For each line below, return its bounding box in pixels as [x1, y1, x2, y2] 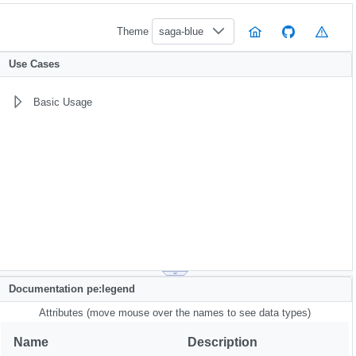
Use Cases [8, 58, 60, 71]
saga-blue [159, 25, 203, 37]
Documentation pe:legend [8, 283, 135, 296]
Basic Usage [33, 95, 92, 108]
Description [188, 335, 257, 349]
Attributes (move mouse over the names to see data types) [39, 306, 311, 319]
